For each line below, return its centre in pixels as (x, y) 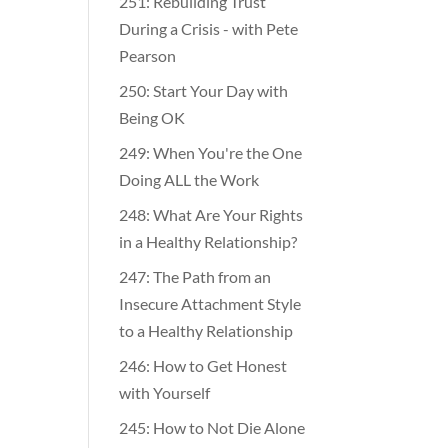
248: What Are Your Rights (211, 213)
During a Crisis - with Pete (209, 27)
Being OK (152, 116)
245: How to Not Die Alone (212, 426)
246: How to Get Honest (203, 364)
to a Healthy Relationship (206, 329)
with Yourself (165, 391)
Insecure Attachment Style (210, 302)
